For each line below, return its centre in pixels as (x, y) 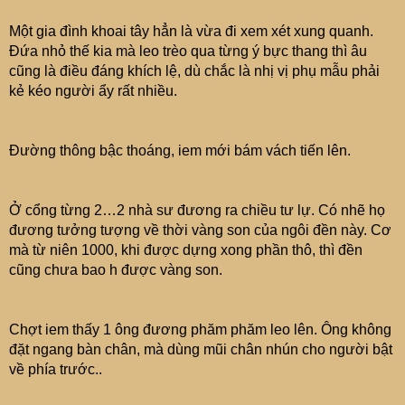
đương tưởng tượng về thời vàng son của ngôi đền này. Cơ (200, 230)
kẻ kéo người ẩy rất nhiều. (93, 91)
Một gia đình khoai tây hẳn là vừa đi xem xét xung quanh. (191, 31)
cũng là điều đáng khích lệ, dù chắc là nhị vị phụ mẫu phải (194, 71)
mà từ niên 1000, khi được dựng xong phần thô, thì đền (186, 250)
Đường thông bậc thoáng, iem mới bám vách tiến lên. (180, 151)
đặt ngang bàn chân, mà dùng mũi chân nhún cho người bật (201, 349)
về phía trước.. (56, 369)
